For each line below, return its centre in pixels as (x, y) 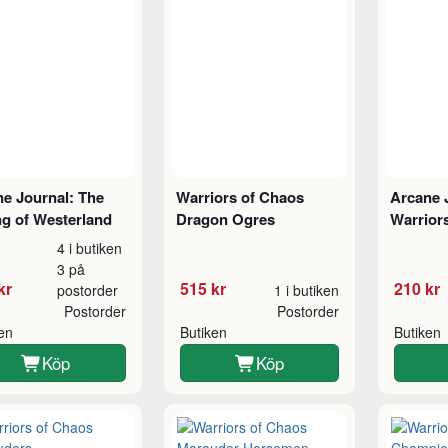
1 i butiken (307, 290)
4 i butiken (90, 248)
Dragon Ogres (225, 219)
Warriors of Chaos (240, 197)
